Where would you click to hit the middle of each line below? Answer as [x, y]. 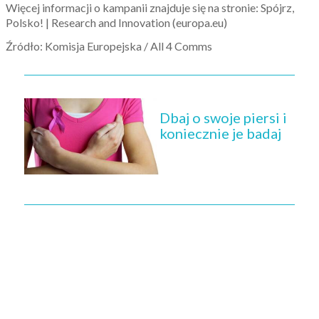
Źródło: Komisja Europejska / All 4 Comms [109, 46]
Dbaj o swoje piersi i [223, 117]
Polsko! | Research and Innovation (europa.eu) [116, 22]
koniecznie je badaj [220, 133]
